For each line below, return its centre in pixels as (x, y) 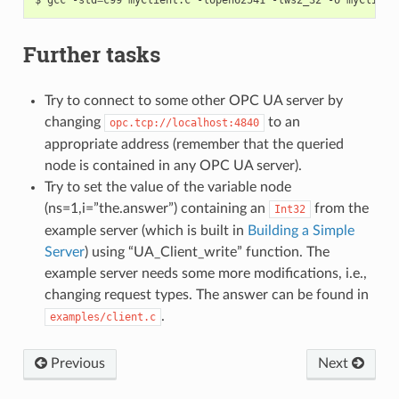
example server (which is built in (146, 230)
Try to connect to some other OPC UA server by (193, 100)
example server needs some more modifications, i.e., (205, 273)
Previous (76, 363)
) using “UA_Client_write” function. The (207, 252)
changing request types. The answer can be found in (206, 294)
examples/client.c (102, 317)
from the (339, 208)
